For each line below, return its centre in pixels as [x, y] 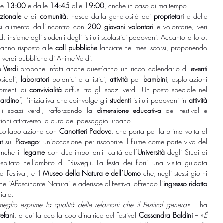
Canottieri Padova [85, 131]
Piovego [27, 141]
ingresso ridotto [185, 183]
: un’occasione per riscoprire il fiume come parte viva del [123, 141]
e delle [195, 16]
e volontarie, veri [182, 26]
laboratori [35, 79]
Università [152, 152]
